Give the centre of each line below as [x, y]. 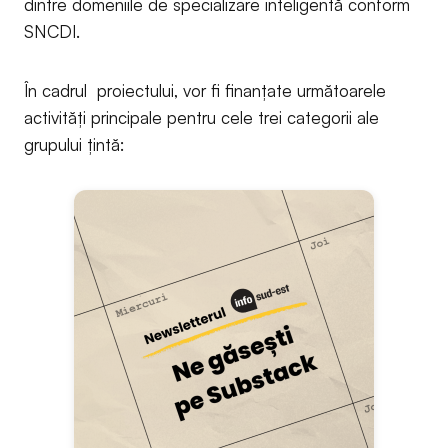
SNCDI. [52, 31]
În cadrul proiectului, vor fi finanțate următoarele [205, 90]
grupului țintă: [74, 144]
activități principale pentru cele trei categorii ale [201, 117]
